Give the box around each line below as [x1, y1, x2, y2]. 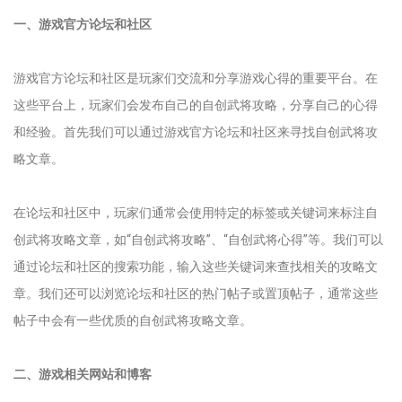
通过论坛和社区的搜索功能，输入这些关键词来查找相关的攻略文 [13, 259, 378, 274]
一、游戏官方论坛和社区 [13, 17, 152, 31]
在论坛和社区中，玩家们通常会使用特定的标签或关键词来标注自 [13, 205, 378, 220]
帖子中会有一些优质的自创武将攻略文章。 [13, 313, 252, 328]
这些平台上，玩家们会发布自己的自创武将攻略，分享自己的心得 [13, 98, 378, 112]
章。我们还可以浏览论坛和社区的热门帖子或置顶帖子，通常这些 [13, 286, 378, 301]
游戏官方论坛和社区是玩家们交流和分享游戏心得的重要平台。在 [13, 71, 378, 85]
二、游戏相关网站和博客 [13, 367, 152, 381]
